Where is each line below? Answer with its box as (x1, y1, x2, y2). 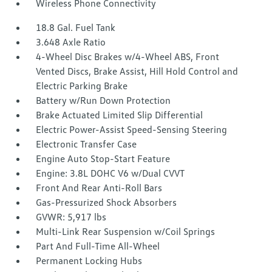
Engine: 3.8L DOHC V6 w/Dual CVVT (36, 167, 185, 180)
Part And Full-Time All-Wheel (36, 240, 160, 253)
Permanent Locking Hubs (36, 254, 143, 267)
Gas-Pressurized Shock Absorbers (36, 196, 177, 209)
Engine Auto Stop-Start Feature (36, 152, 171, 165)
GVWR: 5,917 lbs (36, 211, 107, 223)
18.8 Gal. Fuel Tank (36, 21, 116, 34)
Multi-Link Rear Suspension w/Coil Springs (36, 225, 216, 238)
